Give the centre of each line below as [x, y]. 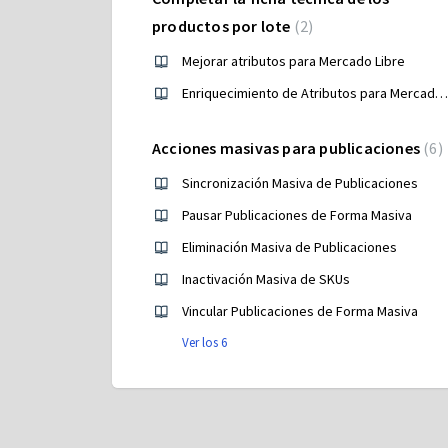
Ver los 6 [204, 342]
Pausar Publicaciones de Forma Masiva [297, 215]
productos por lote [223, 26]
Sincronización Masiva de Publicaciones [300, 183]
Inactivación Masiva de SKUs [266, 279]
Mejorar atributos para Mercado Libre [293, 61]
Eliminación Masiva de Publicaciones [289, 247]
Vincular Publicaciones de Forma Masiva [300, 311]
